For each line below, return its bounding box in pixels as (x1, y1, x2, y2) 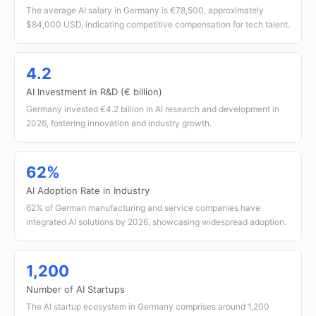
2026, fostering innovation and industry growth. (26, 118, 212, 128)
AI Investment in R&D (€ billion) (26, 86, 162, 97)
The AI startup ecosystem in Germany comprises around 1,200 (26, 301, 269, 312)
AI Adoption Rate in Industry (26, 185, 150, 196)
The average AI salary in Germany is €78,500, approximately (26, 5, 264, 16)
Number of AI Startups (26, 284, 125, 295)
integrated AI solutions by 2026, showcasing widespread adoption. (26, 217, 286, 227)
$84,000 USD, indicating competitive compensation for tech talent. (26, 19, 290, 30)
